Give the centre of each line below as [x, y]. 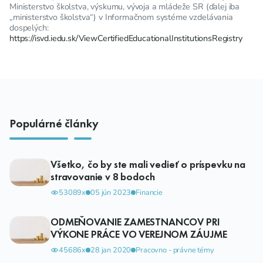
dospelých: [29, 28]
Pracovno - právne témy [175, 250]
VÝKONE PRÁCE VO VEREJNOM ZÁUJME [139, 235]
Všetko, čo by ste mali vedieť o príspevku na [148, 165]
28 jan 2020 [111, 250]
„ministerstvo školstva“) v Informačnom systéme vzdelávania [121, 17]
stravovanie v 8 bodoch [103, 177]
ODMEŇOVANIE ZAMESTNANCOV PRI [135, 222]
